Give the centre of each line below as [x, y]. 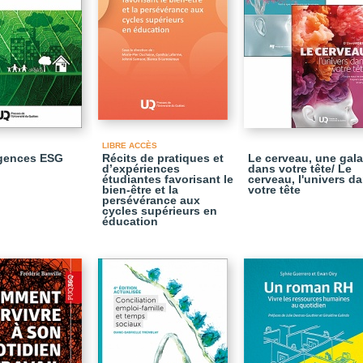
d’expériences [141, 169]
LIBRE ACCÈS [130, 145]
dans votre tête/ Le [300, 169]
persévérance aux [151, 200]
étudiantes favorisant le [168, 179]
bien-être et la [140, 190]
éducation [130, 221]
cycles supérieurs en [160, 211]
